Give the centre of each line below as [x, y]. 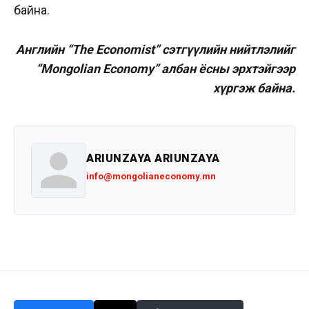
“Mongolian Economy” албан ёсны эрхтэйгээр [166, 68]
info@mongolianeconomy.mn [151, 177]
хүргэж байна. [254, 88]
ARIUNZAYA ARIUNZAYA [153, 159]
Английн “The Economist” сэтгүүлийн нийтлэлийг [156, 49]
